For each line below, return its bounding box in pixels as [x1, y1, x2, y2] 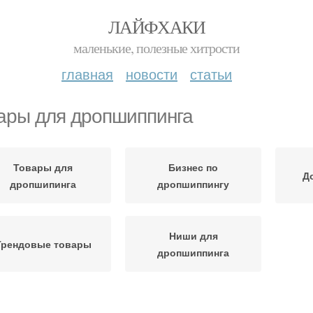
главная [61, 64, 113, 84]
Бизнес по [168, 160, 218, 174]
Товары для [13, 160, 73, 174]
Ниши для [168, 228, 218, 242]
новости [126, 64, 177, 84]
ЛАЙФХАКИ [108, 15, 205, 38]
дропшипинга [10, 177, 76, 191]
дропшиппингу [157, 177, 229, 191]
